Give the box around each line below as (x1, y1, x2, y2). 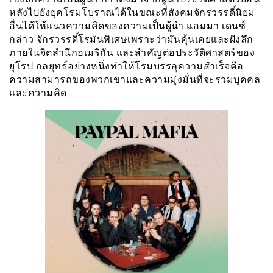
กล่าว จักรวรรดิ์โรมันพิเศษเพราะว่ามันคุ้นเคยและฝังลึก (9, 33, 253, 45)
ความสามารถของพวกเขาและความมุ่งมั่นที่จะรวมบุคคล (9, 73, 260, 85)
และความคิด (9, 87, 67, 99)
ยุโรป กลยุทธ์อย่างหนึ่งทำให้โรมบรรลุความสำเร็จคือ (9, 60, 244, 72)
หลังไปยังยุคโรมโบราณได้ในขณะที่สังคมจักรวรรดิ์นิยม (9, 6, 255, 18)
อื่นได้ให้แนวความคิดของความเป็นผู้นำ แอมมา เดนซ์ (9, 19, 246, 32)
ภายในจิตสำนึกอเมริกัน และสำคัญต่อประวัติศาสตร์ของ (9, 46, 255, 58)
